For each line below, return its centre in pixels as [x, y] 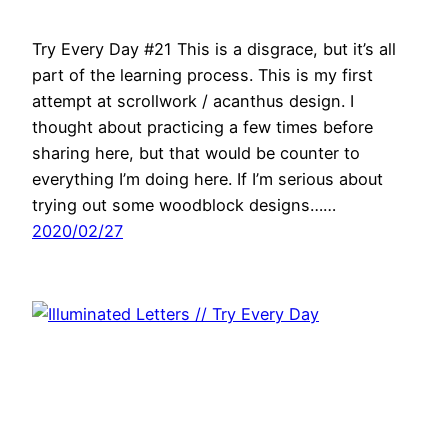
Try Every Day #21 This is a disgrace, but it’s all [214, 49]
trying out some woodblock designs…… [184, 205]
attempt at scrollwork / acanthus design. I [193, 101]
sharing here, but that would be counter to [196, 153]
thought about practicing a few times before [202, 127]
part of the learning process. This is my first [202, 75]
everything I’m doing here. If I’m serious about [207, 179]
